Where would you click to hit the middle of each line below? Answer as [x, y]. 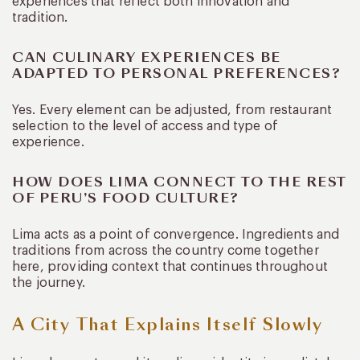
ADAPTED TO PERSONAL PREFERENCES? [176, 73]
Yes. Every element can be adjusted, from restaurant [172, 110]
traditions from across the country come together [166, 250]
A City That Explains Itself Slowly [167, 324]
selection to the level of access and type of [145, 126]
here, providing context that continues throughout [170, 266]
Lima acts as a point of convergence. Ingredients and [176, 234]
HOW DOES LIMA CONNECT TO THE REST [180, 182]
